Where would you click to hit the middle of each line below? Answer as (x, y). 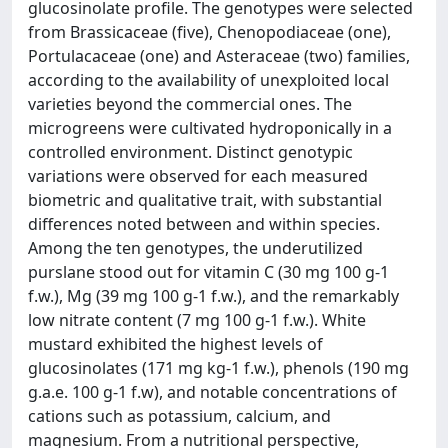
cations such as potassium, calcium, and (179, 415)
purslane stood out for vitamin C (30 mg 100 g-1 (208, 271)
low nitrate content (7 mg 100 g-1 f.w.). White (197, 319)
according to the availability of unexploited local (208, 79)
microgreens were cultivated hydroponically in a (210, 127)
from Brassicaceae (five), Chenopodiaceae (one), (209, 31)
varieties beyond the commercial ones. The (190, 103)
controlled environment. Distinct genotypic (190, 151)
